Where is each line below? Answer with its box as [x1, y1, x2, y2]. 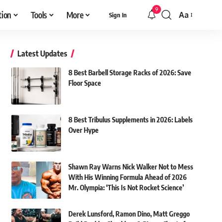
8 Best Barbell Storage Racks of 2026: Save [68, 68, 191, 77]
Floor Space [68, 79, 101, 87]
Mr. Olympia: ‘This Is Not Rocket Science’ [68, 183, 184, 192]
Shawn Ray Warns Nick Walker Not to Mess [68, 163, 193, 171]
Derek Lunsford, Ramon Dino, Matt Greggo [68, 210, 190, 218]
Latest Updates [17, 49, 67, 58]
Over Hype [68, 126, 99, 134]
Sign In [109, 11, 127, 19]
